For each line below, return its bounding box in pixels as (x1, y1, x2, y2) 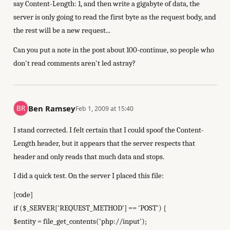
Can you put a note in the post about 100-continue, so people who (13, 45, 214, 54)
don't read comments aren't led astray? (13, 58, 136, 68)
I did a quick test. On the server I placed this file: (13, 171, 164, 180)
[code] (13, 190, 33, 200)
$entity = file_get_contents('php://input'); (13, 217, 147, 226)
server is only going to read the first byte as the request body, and (13, 12, 216, 22)
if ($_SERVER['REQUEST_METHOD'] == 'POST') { (13, 203, 166, 213)
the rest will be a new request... (13, 26, 110, 35)
